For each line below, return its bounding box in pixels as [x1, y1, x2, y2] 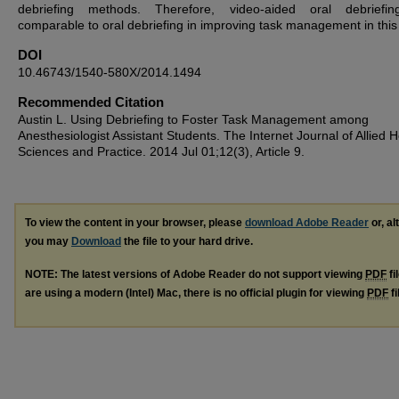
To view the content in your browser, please [25, 216, 245, 229]
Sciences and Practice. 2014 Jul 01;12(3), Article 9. [18, 144, 305, 159]
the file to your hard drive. [121, 235, 253, 248]
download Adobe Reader [245, 216, 369, 229]
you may [25, 235, 71, 248]
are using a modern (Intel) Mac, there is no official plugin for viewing [25, 286, 367, 299]
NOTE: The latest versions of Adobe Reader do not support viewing [25, 267, 365, 281]
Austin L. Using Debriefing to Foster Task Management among [18, 112, 369, 126]
